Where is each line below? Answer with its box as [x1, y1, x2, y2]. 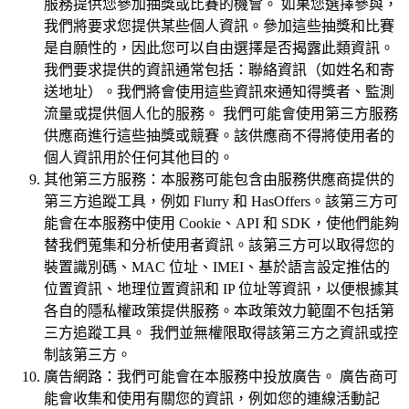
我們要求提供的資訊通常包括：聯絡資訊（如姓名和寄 [44, 62, 394, 79]
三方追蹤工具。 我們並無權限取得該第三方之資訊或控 [44, 325, 398, 341]
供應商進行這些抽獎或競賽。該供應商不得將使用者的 [44, 128, 394, 144]
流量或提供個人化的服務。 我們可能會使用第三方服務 [44, 106, 398, 122]
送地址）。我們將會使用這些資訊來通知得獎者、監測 [44, 84, 394, 100]
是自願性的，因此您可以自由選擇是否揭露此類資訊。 [44, 40, 394, 57]
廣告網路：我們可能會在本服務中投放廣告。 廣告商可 [44, 369, 398, 385]
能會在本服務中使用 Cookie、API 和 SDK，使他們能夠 [44, 215, 399, 232]
